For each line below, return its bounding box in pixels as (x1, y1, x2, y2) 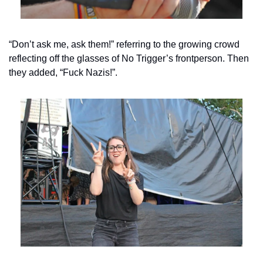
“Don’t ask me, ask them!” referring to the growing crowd (9, 39, 240, 50)
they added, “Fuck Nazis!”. (9, 68, 117, 78)
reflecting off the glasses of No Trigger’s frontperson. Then (9, 53, 249, 64)
